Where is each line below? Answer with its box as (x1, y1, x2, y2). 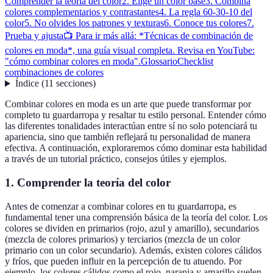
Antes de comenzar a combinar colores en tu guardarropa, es (5, 200, 236, 211)
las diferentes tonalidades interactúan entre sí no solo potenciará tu (5, 121, 257, 132)
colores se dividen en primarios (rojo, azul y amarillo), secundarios (5, 222, 259, 233)
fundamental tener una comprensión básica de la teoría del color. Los (5, 211, 268, 222)
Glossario (141, 56, 177, 67)
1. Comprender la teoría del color (5, 176, 171, 190)
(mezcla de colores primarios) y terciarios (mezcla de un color (5, 233, 240, 244)
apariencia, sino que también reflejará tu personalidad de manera (5, 132, 250, 143)
